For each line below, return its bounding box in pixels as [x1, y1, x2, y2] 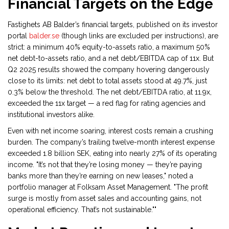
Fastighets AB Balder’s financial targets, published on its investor [8, 20, 218, 29]
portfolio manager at [8, 183, 77, 192]
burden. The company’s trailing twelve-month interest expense [8, 138, 215, 147]
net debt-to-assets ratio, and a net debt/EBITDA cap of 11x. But [8, 54, 214, 63]
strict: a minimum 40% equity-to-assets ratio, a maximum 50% [8, 43, 210, 52]
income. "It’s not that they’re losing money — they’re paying [8, 161, 202, 169]
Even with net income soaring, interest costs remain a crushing [8, 127, 213, 135]
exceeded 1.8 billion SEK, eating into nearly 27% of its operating [8, 149, 217, 158]
